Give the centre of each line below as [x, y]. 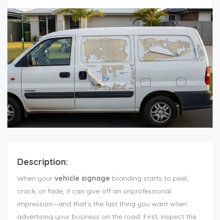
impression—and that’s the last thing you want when [102, 204]
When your [36, 179]
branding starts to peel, [149, 179]
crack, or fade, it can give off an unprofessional [94, 191]
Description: [42, 162]
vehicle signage [82, 179]
